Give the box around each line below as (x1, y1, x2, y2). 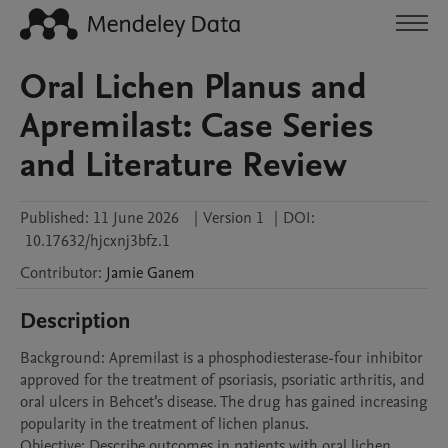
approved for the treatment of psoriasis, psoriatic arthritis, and (20, 369, 425, 391)
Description (20, 306, 131, 336)
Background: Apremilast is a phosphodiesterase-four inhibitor (20, 347, 423, 369)
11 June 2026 (93, 207, 179, 229)
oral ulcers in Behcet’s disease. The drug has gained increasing (20, 391, 428, 413)
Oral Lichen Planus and (20, 63, 367, 111)
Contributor (20, 262, 98, 284)
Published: (20, 207, 89, 229)
